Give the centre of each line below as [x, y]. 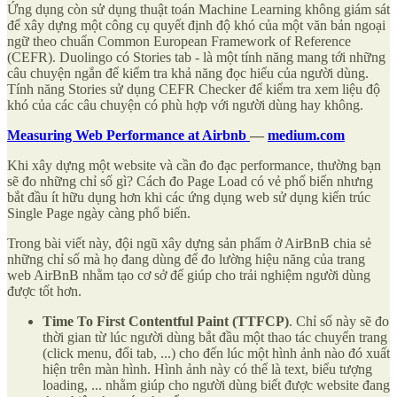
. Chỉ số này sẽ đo [339, 321]
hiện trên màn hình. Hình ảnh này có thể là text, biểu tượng [207, 369]
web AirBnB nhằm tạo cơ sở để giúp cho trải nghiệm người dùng [189, 275]
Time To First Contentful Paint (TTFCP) [166, 321]
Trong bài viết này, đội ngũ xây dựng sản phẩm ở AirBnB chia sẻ [189, 243]
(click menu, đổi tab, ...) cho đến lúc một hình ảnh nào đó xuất [216, 353]
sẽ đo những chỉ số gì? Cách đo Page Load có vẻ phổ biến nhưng [190, 181]
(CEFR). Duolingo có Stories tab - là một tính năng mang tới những [196, 57]
